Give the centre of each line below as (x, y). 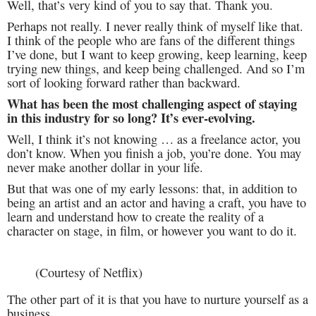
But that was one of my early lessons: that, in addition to (152, 189)
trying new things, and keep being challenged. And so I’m (156, 69)
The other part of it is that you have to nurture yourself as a (158, 299)
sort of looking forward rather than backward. (124, 83)
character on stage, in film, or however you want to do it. (152, 231)
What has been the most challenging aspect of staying (152, 104)
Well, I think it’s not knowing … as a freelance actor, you (154, 139)
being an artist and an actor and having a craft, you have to (157, 203)
